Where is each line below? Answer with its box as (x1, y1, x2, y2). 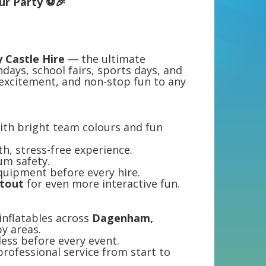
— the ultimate (65, 52, 145, 66)
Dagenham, (92, 211, 153, 226)
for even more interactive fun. (24, 176, 180, 191)
